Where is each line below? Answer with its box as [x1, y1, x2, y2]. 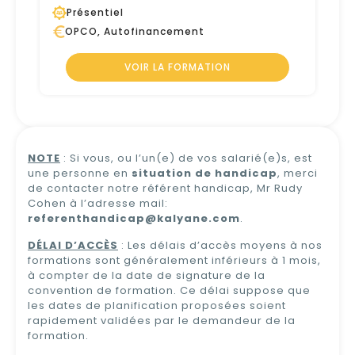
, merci [277, 166, 318, 181]
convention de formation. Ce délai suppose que [28, 282, 311, 298]
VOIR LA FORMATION [124, 60, 231, 74]
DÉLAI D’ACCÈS [28, 237, 118, 253]
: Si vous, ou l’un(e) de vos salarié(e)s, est [60, 151, 312, 166]
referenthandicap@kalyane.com [28, 211, 240, 227]
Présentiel [67, 6, 124, 20]
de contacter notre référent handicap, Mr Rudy [28, 181, 303, 197]
